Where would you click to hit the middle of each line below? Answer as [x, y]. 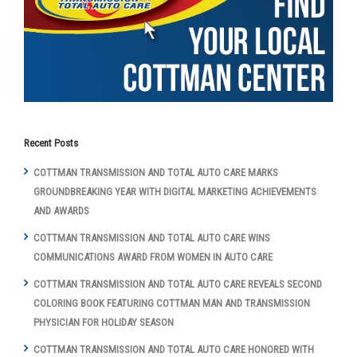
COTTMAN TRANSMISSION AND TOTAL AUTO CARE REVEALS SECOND [178, 284]
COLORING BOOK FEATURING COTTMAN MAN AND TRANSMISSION [172, 303]
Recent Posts [51, 143]
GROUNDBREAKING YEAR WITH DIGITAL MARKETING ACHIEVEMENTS [175, 191]
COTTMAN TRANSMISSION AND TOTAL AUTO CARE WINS [152, 237]
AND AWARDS [61, 210]
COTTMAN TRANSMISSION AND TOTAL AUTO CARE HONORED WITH [174, 349]
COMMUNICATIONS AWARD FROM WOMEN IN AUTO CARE [153, 257]
